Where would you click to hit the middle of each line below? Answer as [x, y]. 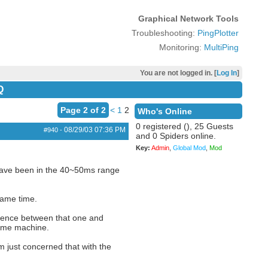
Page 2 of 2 [83, 110]
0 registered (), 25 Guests [184, 126]
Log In [226, 73]
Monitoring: [181, 47]
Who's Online [165, 111]
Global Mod [189, 148]
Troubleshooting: [164, 33]
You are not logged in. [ [178, 73]
